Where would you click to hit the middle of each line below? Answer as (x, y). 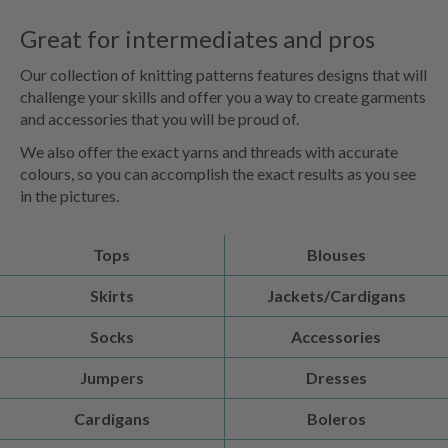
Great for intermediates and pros (197, 38)
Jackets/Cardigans (336, 295)
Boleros (336, 418)
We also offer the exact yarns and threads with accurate (209, 151)
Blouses (336, 254)
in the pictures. (69, 195)
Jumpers (111, 377)
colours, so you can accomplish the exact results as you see (218, 173)
